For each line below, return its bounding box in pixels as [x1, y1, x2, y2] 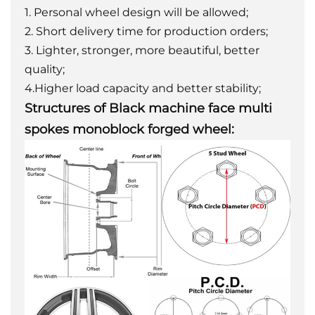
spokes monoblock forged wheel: [25, 122, 234, 138]
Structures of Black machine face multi [25, 101, 272, 117]
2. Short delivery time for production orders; [25, 25, 268, 39]
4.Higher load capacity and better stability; [25, 82, 261, 96]
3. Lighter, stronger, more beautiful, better [25, 44, 259, 58]
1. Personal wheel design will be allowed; [25, 6, 248, 20]
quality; [25, 63, 65, 77]
